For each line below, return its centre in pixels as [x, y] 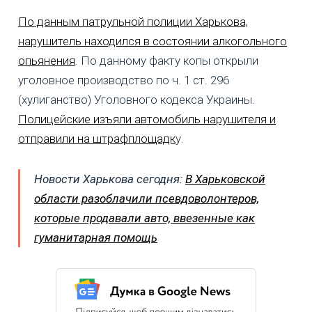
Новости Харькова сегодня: [110, 179]
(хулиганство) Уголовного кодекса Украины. [136, 99]
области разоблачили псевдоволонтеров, [147, 198]
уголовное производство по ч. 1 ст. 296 [124, 80]
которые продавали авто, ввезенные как [145, 218]
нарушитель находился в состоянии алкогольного [153, 41]
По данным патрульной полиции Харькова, [133, 21]
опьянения [47, 60]
